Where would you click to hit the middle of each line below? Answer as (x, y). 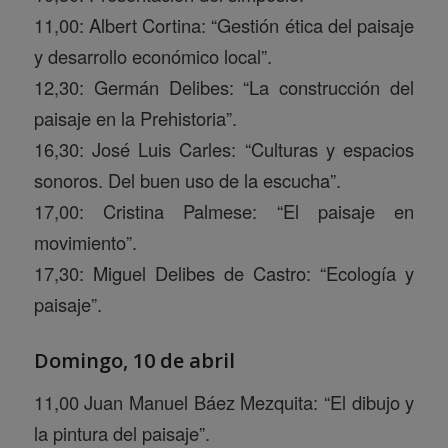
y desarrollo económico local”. (152, 55)
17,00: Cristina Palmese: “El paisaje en (224, 210)
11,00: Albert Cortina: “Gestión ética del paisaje (224, 24)
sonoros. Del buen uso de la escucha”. (187, 179)
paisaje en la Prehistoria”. (135, 117)
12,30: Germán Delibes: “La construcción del (224, 86)
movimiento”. (85, 241)
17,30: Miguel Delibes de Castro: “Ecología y (224, 272)
